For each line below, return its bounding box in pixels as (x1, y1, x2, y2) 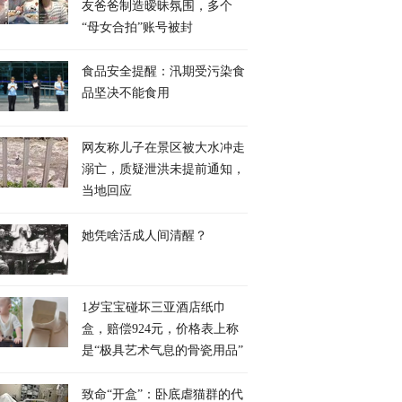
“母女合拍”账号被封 (82, 21, 193, 34)
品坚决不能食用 (82, 86, 170, 100)
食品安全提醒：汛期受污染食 (82, 65, 245, 78)
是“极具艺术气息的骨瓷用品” (82, 344, 243, 357)
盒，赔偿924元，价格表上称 (82, 322, 239, 336)
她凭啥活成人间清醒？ (82, 226, 207, 243)
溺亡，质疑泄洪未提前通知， (82, 162, 245, 176)
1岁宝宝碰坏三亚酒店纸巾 (82, 301, 226, 314)
